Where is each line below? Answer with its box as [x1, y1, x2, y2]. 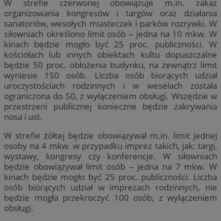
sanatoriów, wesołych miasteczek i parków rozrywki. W [4, 17, 217, 29]
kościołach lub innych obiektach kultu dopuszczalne [4, 48, 217, 60]
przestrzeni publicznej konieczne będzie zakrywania [4, 100, 217, 112]
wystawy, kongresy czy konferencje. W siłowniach [4, 150, 217, 162]
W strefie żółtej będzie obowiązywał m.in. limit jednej [4, 129, 217, 141]
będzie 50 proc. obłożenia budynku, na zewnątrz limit [4, 59, 217, 71]
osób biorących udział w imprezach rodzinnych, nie [4, 181, 217, 193]
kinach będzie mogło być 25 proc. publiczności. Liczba [4, 171, 217, 183]
